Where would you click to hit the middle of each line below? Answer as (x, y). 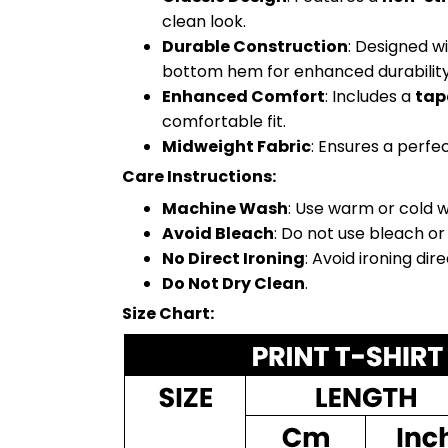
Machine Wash (225, 208)
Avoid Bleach (218, 233)
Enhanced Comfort (243, 96)
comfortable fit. (224, 121)
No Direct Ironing (233, 258)
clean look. (204, 21)
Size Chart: (168, 313)
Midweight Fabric (236, 146)
